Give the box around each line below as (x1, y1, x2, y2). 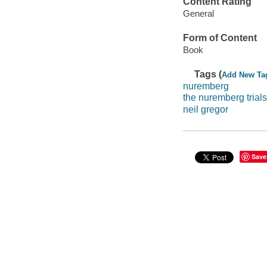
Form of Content (182, 33, 257, 44)
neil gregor (182, 104, 228, 114)
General (182, 8, 214, 18)
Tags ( (194, 69, 222, 80)
